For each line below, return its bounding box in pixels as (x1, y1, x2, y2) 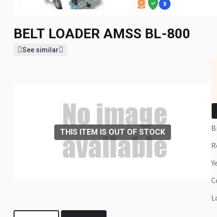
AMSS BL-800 (103, 26, 190, 42)
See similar (22, 46, 59, 54)
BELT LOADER (14, 26, 103, 42)
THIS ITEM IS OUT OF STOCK (60, 127, 165, 137)
